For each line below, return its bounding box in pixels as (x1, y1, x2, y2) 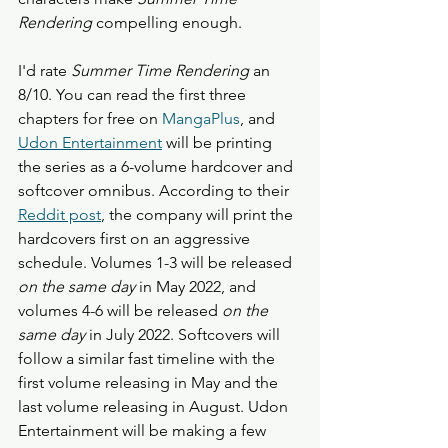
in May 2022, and (135, 277, 260, 297)
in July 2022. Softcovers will (85, 325, 284, 345)
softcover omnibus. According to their (18, 181, 293, 201)
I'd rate (18, 61, 71, 81)
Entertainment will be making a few (18, 421, 270, 441)
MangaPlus (162, 109, 240, 129)
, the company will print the (101, 205, 297, 225)
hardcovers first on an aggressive (18, 229, 254, 249)
